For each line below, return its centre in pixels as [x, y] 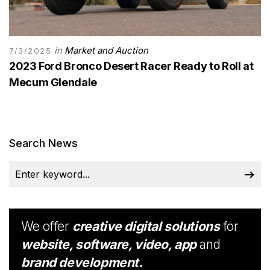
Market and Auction [107, 50]
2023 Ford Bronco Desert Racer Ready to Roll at [131, 66]
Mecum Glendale [53, 82]
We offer [47, 226]
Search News [43, 143]
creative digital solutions [146, 226]
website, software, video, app [109, 244]
